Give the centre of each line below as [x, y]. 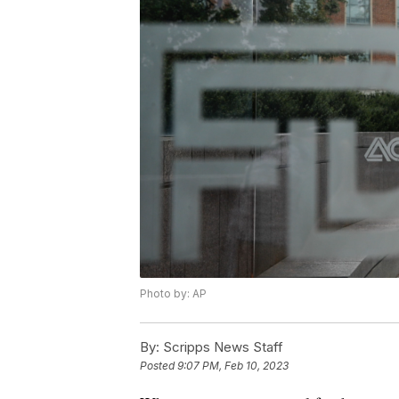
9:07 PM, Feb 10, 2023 [233, 365]
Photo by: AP [173, 293]
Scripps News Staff [221, 346]
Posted [159, 365]
